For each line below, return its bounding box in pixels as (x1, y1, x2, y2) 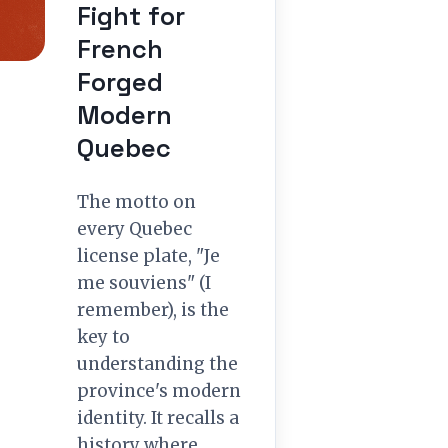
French (77, 33, 163, 65)
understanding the (77, 353, 238, 375)
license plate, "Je (77, 245, 220, 267)
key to (77, 326, 130, 348)
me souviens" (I (77, 272, 211, 294)
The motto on (77, 191, 196, 213)
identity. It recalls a (77, 407, 239, 429)
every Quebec (77, 218, 192, 240)
